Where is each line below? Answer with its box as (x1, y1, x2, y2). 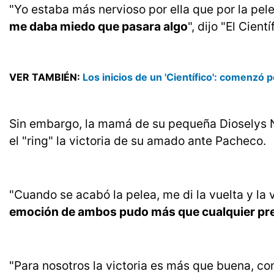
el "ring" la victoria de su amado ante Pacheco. (9, 133, 266, 149)
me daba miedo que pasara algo (9, 19, 188, 34)
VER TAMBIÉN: (9, 71, 83, 84)
